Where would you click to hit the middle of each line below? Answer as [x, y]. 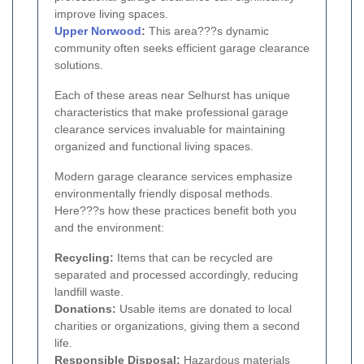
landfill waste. [89, 291]
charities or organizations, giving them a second [177, 325]
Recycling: [84, 257]
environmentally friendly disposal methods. [164, 193]
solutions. [79, 65]
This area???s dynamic [207, 30]
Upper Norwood [98, 30]
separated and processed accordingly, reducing [176, 274]
